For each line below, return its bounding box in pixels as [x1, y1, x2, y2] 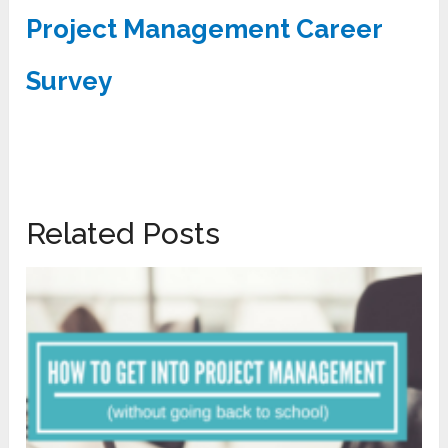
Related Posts [26, 216, 221, 252]
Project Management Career [26, 14, 383, 45]
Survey [26, 66, 113, 97]
